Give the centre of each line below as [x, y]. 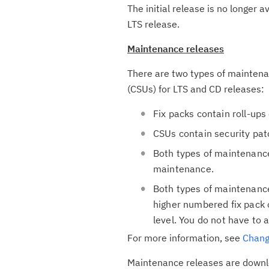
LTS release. [153, 24]
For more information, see [185, 238]
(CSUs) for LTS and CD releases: [196, 89]
